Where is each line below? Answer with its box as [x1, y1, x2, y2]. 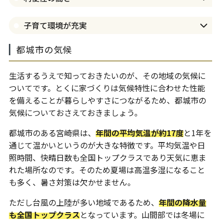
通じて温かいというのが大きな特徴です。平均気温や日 [8, 139, 205, 151]
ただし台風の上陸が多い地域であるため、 [8, 196, 159, 209]
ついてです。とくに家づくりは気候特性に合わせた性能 [8, 82, 205, 94]
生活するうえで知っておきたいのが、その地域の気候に [8, 70, 206, 82]
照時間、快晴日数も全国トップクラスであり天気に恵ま [8, 151, 206, 164]
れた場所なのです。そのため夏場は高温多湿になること [8, 164, 205, 176]
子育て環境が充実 [23, 19, 87, 32]
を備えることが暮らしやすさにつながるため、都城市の [8, 94, 206, 107]
